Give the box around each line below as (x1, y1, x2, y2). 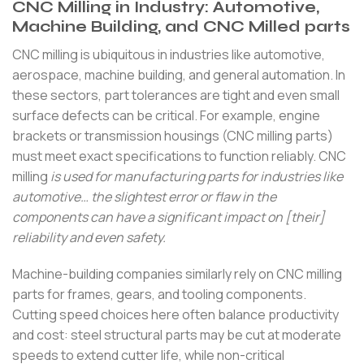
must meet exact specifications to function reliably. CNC (12, 146, 346, 165)
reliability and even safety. (12, 227, 166, 246)
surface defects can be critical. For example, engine (12, 106, 320, 124)
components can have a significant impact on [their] (12, 207, 325, 226)
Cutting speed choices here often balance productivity (12, 305, 339, 324)
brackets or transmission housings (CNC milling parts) (12, 126, 333, 145)
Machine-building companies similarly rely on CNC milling (12, 265, 342, 284)
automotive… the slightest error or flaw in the (12, 187, 276, 206)
